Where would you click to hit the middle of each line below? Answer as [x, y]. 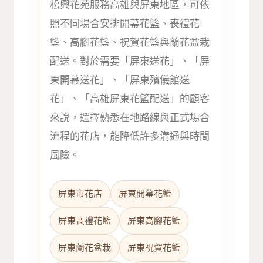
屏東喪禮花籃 [85, 220]
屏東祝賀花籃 [154, 247]
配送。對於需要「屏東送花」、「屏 [130, 61]
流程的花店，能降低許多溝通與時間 [130, 136]
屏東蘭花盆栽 [85, 247]
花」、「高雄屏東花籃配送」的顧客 [130, 98]
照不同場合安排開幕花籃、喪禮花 [125, 23]
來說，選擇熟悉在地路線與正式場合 [130, 117]
